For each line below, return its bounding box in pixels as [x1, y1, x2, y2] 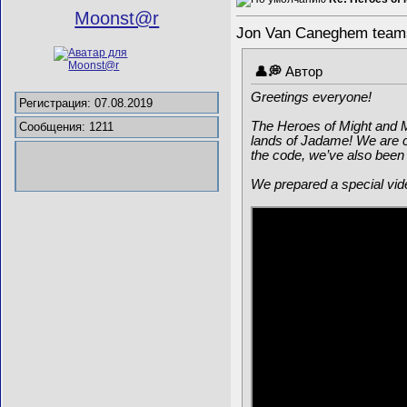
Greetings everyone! [250, 89, 372, 104]
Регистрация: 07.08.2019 [19, 95, 154, 110]
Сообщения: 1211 [19, 120, 114, 134]
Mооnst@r [74, 7, 160, 28]
